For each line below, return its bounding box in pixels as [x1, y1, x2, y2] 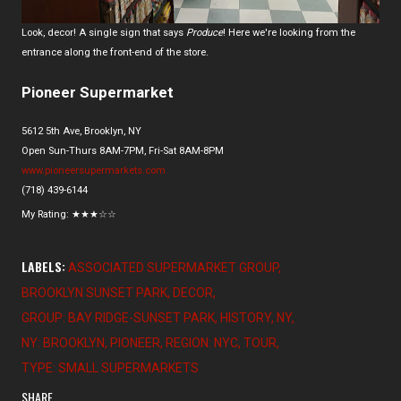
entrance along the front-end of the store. [21, 46, 209, 58]
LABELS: [21, 257, 65, 277]
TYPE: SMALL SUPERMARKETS [21, 361, 199, 376]
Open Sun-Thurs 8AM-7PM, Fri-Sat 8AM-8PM [21, 145, 224, 158]
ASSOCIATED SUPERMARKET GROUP [68, 260, 278, 276]
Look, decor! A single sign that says [21, 26, 186, 38]
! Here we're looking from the [223, 26, 355, 38]
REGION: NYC [166, 336, 238, 351]
